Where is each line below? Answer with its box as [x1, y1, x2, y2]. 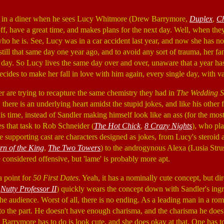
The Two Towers [48, 143, 100, 152]
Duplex [189, 14, 212, 23]
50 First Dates [33, 173, 78, 182]
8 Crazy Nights [144, 121, 192, 130]
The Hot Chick [94, 121, 140, 130]
